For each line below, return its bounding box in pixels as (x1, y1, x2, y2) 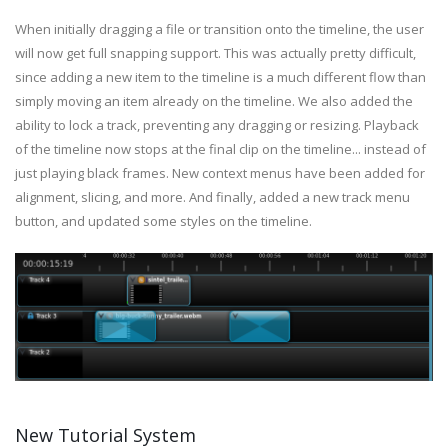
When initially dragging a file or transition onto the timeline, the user (15, 20, 424, 39)
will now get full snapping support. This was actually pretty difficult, (15, 44, 416, 63)
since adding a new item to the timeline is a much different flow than (15, 68, 426, 87)
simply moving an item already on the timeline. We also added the (15, 92, 413, 111)
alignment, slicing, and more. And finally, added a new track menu (15, 188, 410, 207)
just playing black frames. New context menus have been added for (15, 164, 425, 183)
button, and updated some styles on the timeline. (15, 212, 312, 231)
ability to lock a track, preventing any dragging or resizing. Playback (15, 116, 419, 135)
